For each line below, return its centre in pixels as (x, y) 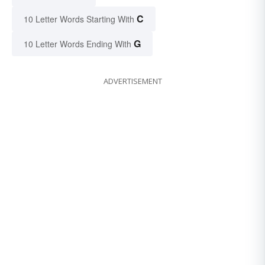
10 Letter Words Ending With (77, 43)
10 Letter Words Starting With (79, 19)
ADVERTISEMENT (132, 81)
